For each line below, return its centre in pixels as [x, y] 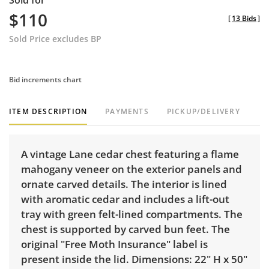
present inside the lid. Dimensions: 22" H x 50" [134, 259]
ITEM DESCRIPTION [48, 112]
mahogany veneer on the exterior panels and [131, 169]
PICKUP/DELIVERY [203, 112]
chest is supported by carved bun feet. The [125, 229]
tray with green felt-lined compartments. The [132, 214]
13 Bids [244, 19]
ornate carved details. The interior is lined [124, 184]
